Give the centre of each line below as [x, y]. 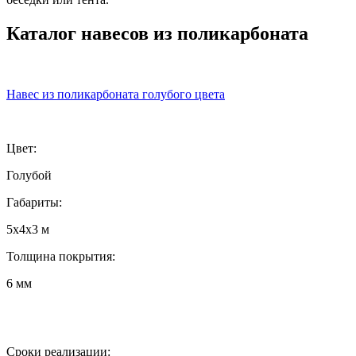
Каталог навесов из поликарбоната [157, 33]
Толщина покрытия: [61, 256]
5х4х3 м [28, 229]
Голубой [29, 175]
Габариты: [34, 202]
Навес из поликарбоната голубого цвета [116, 94]
